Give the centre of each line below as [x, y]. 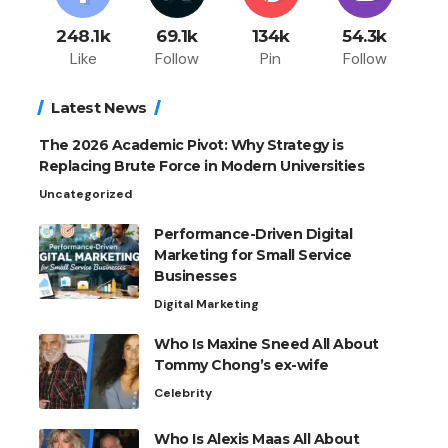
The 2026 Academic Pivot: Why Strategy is [191, 144]
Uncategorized [85, 193]
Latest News [99, 107]
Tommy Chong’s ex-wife [241, 364]
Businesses [195, 275]
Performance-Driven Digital [253, 233]
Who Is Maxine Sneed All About [266, 343]
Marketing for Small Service [253, 254]
